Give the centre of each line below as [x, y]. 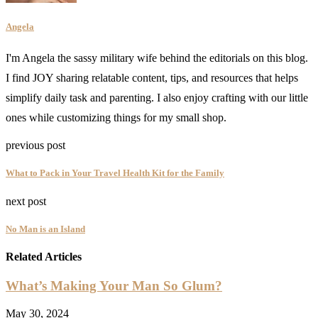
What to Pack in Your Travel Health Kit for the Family [115, 173]
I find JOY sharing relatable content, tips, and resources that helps [152, 78]
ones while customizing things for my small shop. [116, 118]
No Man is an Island [45, 229]
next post [26, 201]
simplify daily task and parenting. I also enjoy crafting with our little [157, 98]
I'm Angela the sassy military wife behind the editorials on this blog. [157, 58]
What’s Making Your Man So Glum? [114, 286]
